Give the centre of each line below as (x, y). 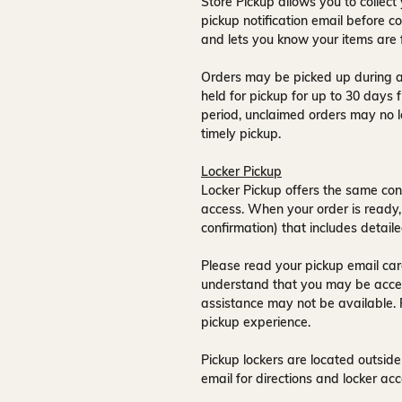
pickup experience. (256, 322)
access (221, 209)
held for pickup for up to (273, 96)
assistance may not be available (297, 303)
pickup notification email (272, 21)
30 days (369, 96)
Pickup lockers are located (280, 360)
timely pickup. (241, 134)
